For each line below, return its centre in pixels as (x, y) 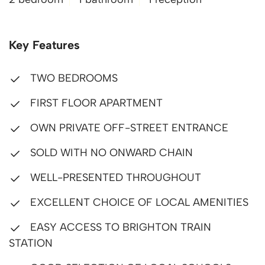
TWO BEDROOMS (72, 78)
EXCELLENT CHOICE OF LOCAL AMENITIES (138, 202)
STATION (31, 243)
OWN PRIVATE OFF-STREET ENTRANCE (128, 128)
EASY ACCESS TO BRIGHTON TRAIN (119, 227)
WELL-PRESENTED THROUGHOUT (114, 177)
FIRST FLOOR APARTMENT (95, 103)
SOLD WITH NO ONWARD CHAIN (110, 153)
